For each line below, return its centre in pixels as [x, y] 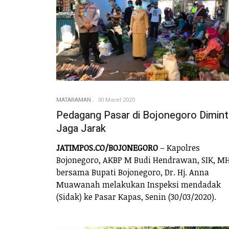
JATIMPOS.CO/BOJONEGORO [107, 147]
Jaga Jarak [81, 129]
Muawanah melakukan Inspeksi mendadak [139, 184]
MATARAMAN [74, 100]
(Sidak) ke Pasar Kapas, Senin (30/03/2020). [136, 197]
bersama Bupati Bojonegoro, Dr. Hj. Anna [133, 172]
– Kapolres [179, 147]
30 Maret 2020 [116, 100]
